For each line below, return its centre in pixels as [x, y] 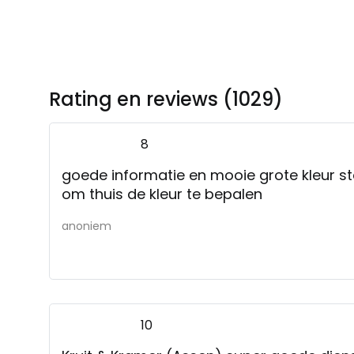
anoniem [87, 226]
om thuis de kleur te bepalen [162, 194]
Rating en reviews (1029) [166, 99]
